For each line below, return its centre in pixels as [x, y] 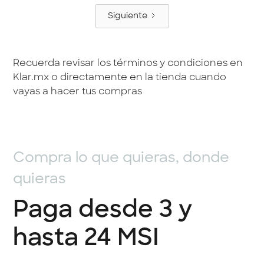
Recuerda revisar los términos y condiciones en [128, 64]
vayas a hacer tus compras [78, 92]
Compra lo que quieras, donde [121, 159]
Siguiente [127, 16]
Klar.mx [31, 78]
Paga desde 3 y [103, 211]
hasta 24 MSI [86, 239]
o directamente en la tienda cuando [138, 78]
